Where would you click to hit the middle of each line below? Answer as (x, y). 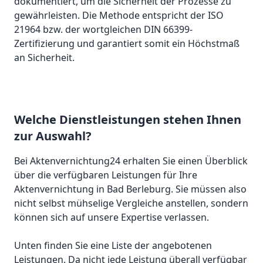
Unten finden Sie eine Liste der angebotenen (113, 246)
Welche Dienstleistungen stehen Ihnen (128, 120)
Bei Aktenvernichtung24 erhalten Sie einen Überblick (131, 161)
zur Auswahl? (53, 136)
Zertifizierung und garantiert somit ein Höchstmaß (127, 44)
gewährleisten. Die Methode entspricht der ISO (119, 16)
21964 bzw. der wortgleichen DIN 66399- (103, 30)
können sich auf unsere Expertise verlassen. (112, 218)
